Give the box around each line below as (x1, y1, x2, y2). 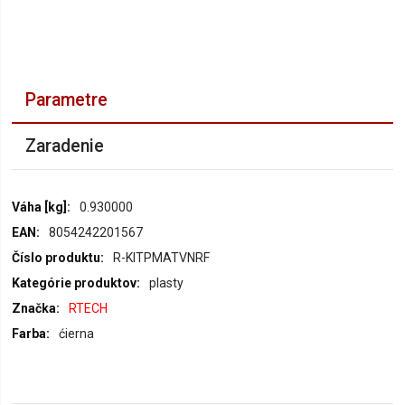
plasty (149, 276, 184, 290)
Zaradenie (25, 136, 105, 156)
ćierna (59, 326, 95, 341)
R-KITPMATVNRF (113, 250, 211, 265)
